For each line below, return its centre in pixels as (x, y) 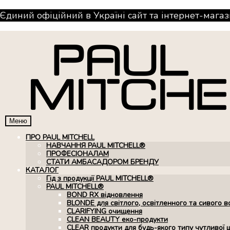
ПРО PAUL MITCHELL (60, 137)
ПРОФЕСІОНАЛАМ (78, 154)
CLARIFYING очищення (104, 211)
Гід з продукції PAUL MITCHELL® (100, 178)
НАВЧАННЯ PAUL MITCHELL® (96, 146)
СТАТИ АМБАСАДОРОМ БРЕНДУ (102, 162)
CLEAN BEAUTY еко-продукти (117, 219)
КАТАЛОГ (42, 170)
